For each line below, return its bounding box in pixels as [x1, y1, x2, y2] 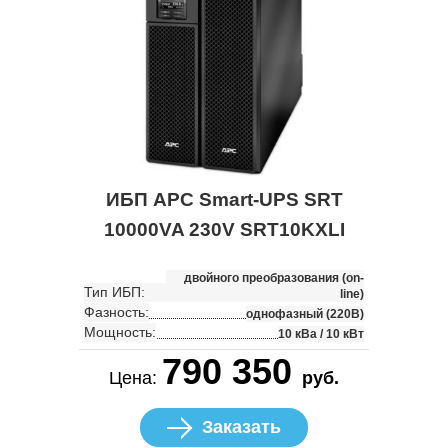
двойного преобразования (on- [184, 271, 364, 286]
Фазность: [84, 304, 149, 321]
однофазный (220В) [246, 307, 364, 322]
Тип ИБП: [84, 284, 145, 301]
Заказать [202, 417, 281, 438]
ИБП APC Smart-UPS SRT [105, 189, 343, 211]
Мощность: [84, 324, 156, 341]
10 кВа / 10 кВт [278, 327, 364, 342]
